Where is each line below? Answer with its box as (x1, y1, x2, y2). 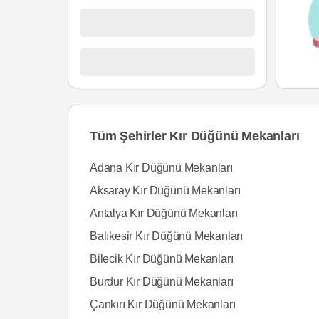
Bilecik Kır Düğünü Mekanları (90, 253, 234, 265)
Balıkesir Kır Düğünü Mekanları (90, 230, 243, 242)
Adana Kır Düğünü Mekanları (90, 162, 233, 174)
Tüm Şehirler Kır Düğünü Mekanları (90, 129, 300, 143)
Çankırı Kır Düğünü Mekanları (90, 298, 236, 310)
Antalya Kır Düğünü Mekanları (90, 207, 238, 219)
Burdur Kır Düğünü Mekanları (90, 276, 234, 288)
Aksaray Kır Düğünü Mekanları (90, 184, 241, 197)
